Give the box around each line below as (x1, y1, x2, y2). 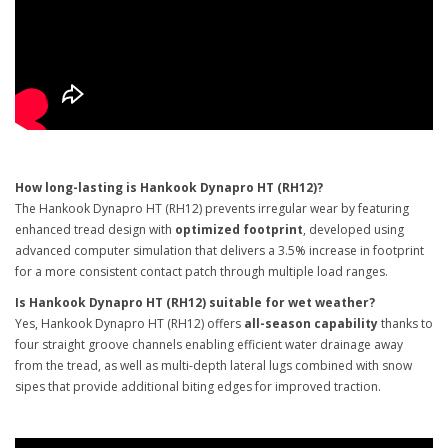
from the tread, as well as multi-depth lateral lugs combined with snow (15, 357, 412, 374)
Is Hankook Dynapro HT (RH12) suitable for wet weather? (15, 294, 375, 311)
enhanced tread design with (15, 221, 175, 238)
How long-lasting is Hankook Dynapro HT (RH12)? (15, 179, 323, 196)
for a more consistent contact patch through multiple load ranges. (15, 263, 388, 280)
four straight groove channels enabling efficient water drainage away (15, 336, 403, 353)
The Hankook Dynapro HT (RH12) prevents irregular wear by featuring (15, 200, 409, 217)
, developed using (303, 221, 404, 238)
